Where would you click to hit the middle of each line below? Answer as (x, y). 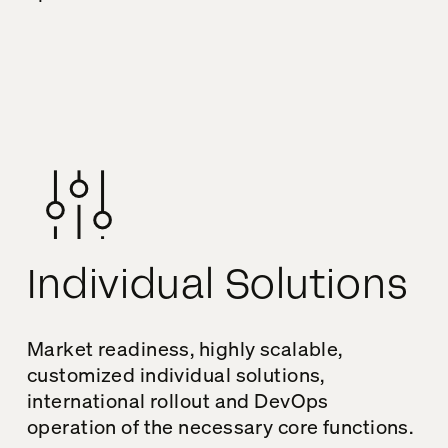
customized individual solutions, (175, 374)
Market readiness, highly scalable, (184, 348)
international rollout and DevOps (177, 400)
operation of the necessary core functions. (220, 426)
